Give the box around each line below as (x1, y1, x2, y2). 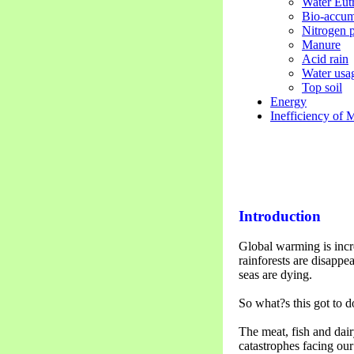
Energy (270, 94, 307, 108)
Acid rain (302, 51, 348, 66)
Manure (302, 37, 341, 51)
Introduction (239, 207, 321, 224)
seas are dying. (239, 268, 312, 282)
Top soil (302, 80, 342, 94)
